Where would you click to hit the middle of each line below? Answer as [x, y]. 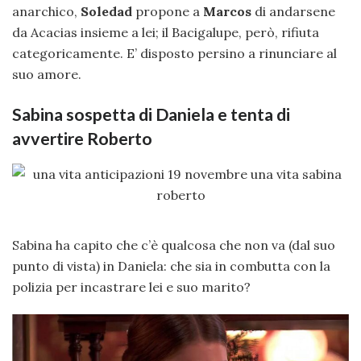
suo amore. [47, 75]
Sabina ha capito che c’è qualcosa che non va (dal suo [174, 245]
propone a [168, 12]
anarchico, [45, 12]
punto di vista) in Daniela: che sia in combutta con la [171, 266]
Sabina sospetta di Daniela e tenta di [151, 114]
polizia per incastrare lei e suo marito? [131, 286]
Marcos [227, 12]
